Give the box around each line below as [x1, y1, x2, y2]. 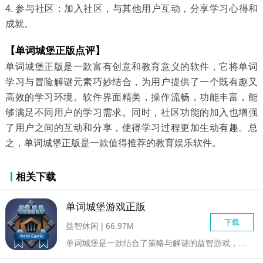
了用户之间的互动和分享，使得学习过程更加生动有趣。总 [5, 122, 258, 133]
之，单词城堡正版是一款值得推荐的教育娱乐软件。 [5, 137, 221, 148]
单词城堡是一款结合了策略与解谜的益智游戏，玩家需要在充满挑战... [238, 238, 247, 248]
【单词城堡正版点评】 [5, 45, 105, 56]
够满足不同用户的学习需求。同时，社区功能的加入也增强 [5, 107, 258, 117]
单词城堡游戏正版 [66, 201, 146, 213]
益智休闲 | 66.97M [66, 221, 134, 231]
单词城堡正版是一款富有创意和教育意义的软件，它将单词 [5, 61, 258, 72]
